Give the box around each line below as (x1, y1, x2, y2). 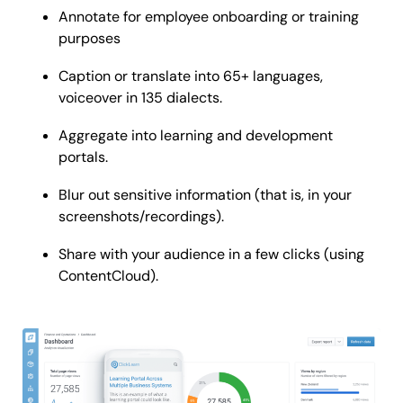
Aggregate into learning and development (58, 126, 333, 145)
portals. (58, 148, 108, 166)
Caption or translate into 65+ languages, (58, 67, 323, 85)
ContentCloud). (58, 266, 158, 285)
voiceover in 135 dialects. (58, 88, 222, 107)
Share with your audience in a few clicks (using (58, 245, 364, 264)
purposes (58, 29, 121, 48)
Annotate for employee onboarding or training (58, 7, 359, 26)
